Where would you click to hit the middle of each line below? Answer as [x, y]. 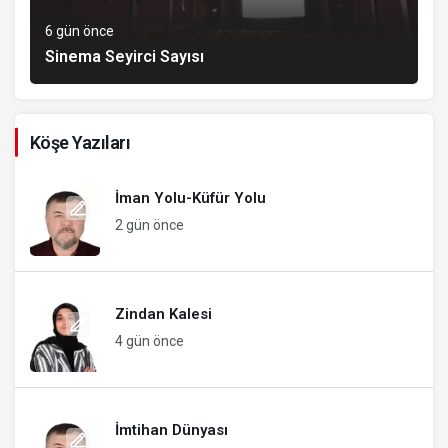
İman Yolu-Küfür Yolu [190, 197]
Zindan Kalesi [163, 313]
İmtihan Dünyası [171, 429]
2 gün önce [149, 224]
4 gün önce [149, 340]
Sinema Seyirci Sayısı [124, 56]
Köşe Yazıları [80, 142]
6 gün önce [79, 30]
